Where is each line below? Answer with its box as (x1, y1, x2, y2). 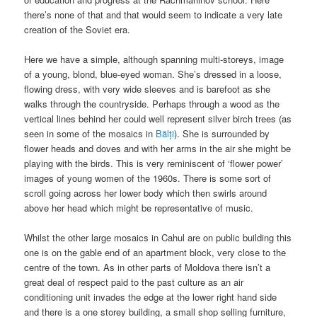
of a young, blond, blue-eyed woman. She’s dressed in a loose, (24, 67, 282, 81)
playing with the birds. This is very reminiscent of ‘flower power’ (24, 156, 284, 171)
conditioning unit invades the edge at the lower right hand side (24, 290, 277, 304)
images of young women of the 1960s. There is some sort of (24, 171, 272, 185)
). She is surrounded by (174, 127, 270, 141)
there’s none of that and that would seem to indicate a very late (24, 8, 283, 22)
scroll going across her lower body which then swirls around (24, 186, 267, 200)
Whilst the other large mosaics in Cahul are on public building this (24, 231, 292, 245)
